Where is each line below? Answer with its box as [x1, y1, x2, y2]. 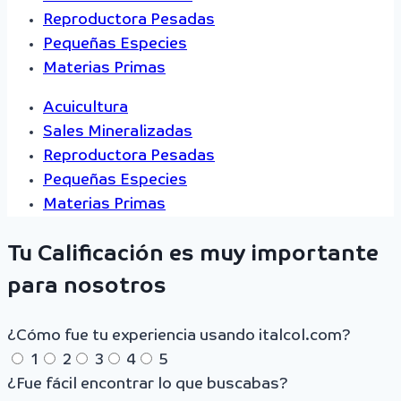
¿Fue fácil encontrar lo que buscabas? [7, 377, 288, 393]
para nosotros [7, 276, 166, 298]
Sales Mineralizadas [43, 124, 192, 141]
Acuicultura [43, 100, 128, 116]
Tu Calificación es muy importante [7, 243, 379, 266]
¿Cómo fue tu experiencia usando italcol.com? [7, 328, 351, 345]
